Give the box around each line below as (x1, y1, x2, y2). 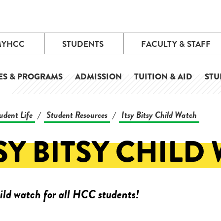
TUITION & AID (134, 71, 192, 83)
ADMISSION (75, 71, 122, 83)
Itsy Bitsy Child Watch (121, 108, 197, 121)
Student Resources (46, 108, 108, 121)
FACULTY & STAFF (141, 38, 211, 50)
